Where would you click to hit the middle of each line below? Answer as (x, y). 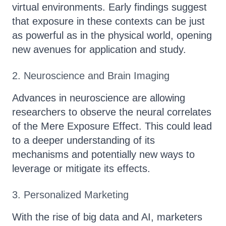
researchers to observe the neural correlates (112, 112)
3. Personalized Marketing (70, 195)
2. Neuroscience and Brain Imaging (91, 76)
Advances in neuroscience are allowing (99, 98)
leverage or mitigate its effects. (81, 168)
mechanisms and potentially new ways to (103, 154)
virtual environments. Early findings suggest (109, 7)
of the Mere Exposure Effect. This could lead (112, 126)
